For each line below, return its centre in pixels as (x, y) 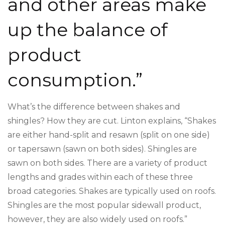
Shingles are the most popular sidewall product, (104, 205)
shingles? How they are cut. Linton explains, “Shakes (112, 121)
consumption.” (75, 80)
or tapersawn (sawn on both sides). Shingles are (102, 149)
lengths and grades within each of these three (100, 177)
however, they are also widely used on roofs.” (97, 219)
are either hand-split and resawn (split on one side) (109, 135)
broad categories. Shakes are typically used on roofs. (112, 191)
